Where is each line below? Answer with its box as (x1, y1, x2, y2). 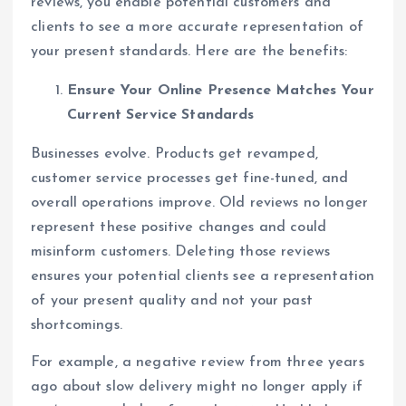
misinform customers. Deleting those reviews (31, 245, 331, 260)
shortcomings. (31, 318, 122, 333)
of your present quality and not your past (31, 294, 313, 309)
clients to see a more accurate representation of (31, 20, 363, 35)
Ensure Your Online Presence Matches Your (67, 83, 374, 99)
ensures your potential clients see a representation (31, 269, 375, 285)
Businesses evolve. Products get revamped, (31, 147, 318, 162)
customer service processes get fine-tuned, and (31, 171, 349, 187)
